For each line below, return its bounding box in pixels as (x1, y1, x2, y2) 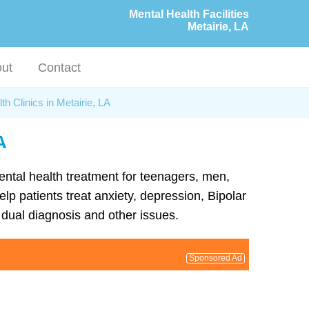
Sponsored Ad (189, 252, 242, 263)
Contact (38, 61, 81, 74)
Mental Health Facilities (129, 8, 249, 20)
